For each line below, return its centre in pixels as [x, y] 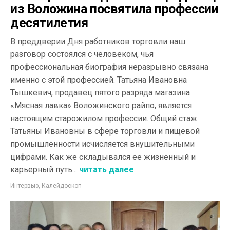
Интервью [24, 186]
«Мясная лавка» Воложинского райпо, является [101, 105]
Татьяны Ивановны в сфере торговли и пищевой [105, 131]
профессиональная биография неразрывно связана [109, 67]
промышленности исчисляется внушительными [102, 144]
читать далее [106, 169]
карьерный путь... [44, 169]
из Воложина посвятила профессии [114, 9]
